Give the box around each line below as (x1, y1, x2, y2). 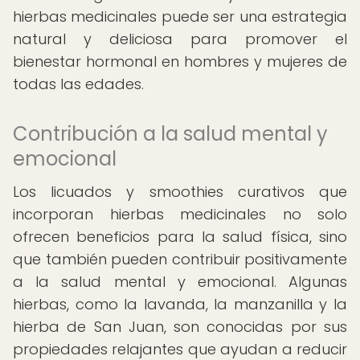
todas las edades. (13, 74, 144, 94)
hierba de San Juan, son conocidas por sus (13, 317, 347, 337)
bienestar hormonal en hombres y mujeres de (13, 51, 347, 72)
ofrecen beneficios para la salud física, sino (13, 227, 347, 247)
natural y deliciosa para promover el (13, 29, 347, 49)
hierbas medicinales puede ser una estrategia (13, 6, 347, 27)
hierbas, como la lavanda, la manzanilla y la (13, 294, 347, 314)
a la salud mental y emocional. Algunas (13, 272, 347, 292)
